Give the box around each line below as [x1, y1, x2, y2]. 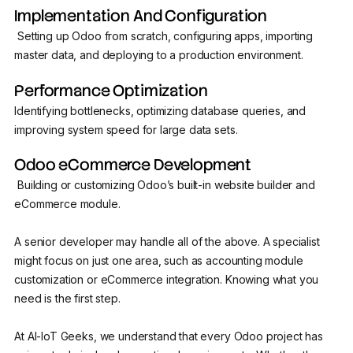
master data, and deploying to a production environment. [14, 48, 303, 62]
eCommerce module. [14, 196, 121, 210]
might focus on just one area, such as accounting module [14, 253, 303, 267]
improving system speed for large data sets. [14, 122, 238, 136]
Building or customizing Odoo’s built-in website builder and [14, 177, 315, 191]
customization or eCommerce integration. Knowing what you [14, 272, 319, 286]
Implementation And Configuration [14, 6, 268, 27]
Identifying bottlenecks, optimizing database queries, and [14, 103, 307, 117]
